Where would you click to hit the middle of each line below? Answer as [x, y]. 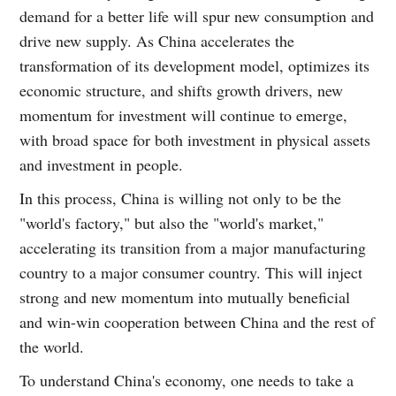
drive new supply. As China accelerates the [157, 40]
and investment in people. [102, 164]
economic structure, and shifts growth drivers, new [182, 90]
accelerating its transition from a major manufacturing [193, 247]
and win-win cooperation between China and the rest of [198, 321]
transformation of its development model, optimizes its [195, 65]
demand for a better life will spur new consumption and [197, 15]
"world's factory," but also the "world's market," [172, 222]
